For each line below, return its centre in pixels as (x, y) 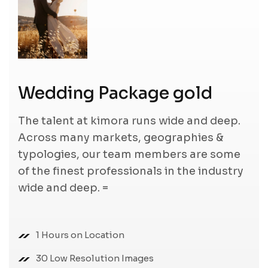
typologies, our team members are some (129, 154)
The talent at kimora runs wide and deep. (129, 121)
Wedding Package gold (115, 93)
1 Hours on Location (80, 234)
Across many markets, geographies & (121, 137)
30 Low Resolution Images (95, 258)
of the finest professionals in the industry (131, 171)
